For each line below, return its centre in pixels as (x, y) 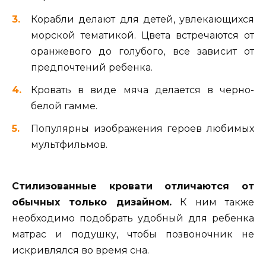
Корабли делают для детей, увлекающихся (142, 19)
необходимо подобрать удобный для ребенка (133, 218)
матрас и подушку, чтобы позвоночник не (133, 235)
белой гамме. (64, 106)
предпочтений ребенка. (92, 67)
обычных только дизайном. (92, 202)
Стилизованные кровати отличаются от (133, 186)
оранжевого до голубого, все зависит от (142, 51)
